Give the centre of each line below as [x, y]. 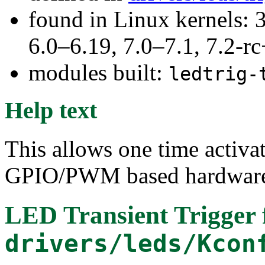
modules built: [98, 72]
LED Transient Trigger [130, 215]
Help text [51, 111]
